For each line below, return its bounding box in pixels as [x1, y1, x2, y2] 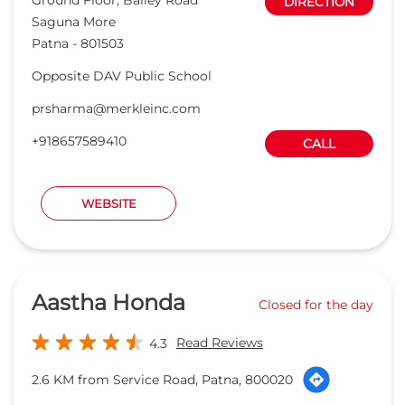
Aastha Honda [32, 288, 185, 316]
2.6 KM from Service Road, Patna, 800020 [32, 371, 293, 388]
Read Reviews [176, 334, 263, 351]
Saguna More [32, 13, 116, 30]
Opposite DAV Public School [32, 67, 212, 84]
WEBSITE [80, 195, 137, 211]
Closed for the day [259, 297, 373, 314]
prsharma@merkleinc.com [32, 99, 201, 117]
